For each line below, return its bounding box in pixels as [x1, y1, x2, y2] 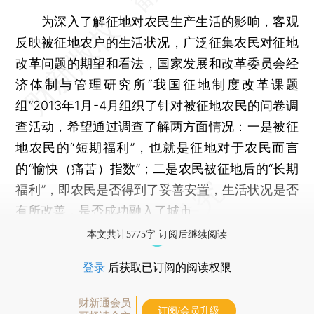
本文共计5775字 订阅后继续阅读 [87, 228, 227, 240]
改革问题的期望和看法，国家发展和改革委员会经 [15, 55, 299, 71]
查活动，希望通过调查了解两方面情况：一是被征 [15, 118, 299, 134]
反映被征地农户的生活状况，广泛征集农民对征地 [15, 34, 299, 50]
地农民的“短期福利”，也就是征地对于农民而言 [15, 139, 299, 155]
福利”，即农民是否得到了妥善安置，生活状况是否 [15, 182, 299, 197]
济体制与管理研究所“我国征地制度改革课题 [15, 76, 299, 92]
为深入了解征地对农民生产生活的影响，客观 [15, 13, 299, 29]
